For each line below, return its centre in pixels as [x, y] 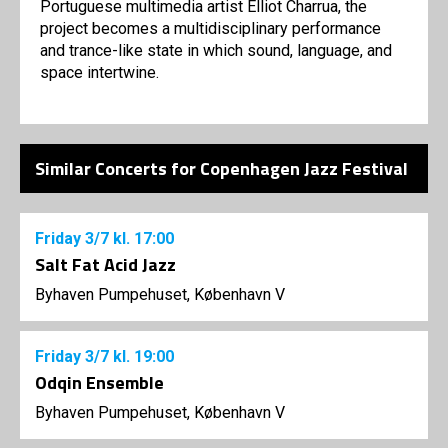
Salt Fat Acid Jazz [105, 265]
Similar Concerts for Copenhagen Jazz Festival [221, 169]
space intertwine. [99, 73]
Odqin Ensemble [99, 383]
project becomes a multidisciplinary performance [210, 29]
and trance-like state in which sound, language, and [216, 51]
